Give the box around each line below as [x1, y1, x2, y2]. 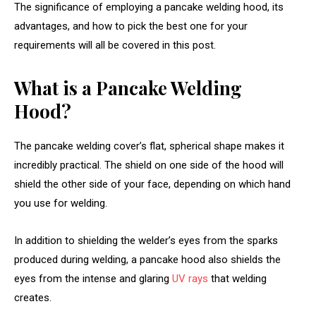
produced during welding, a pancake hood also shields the [14, 253, 281, 267]
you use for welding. [14, 197, 110, 210]
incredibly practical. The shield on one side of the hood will [14, 159, 284, 172]
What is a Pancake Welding [14, 75, 242, 101]
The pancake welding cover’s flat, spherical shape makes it [14, 140, 284, 153]
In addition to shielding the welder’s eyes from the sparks [14, 234, 278, 248]
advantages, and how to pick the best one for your [14, 20, 248, 33]
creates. [14, 291, 54, 305]
